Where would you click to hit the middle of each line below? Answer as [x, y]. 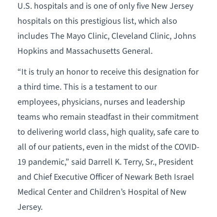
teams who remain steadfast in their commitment [108, 117]
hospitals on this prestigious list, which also [97, 21]
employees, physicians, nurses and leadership [101, 102]
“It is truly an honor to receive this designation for [108, 72]
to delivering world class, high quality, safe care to [108, 132]
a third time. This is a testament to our [87, 87]
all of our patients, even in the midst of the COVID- [108, 147]
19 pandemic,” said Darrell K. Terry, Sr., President [105, 162]
